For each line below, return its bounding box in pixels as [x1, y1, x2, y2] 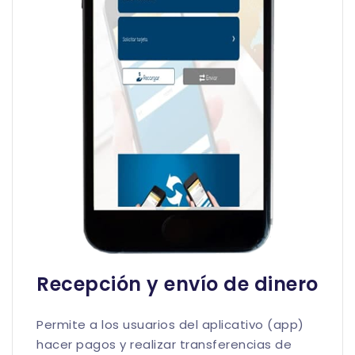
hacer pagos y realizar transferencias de [36, 336, 292, 353]
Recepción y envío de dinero [36, 271, 319, 298]
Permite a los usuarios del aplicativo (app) [36, 316, 304, 334]
